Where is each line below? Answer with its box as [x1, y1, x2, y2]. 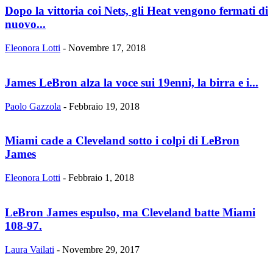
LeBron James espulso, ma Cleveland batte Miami [5, 205, 255, 219]
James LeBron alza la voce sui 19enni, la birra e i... [5, 76, 258, 89]
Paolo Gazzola [5, 101, 61, 112]
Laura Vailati [5, 244, 54, 255]
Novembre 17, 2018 [68, 43, 146, 54]
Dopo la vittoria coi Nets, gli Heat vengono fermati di [5, 4, 268, 18]
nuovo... [5, 18, 46, 31]
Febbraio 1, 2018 [68, 172, 134, 183]
